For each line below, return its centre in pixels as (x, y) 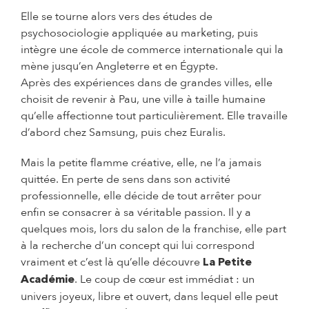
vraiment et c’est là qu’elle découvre (112, 262)
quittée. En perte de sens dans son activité (126, 179)
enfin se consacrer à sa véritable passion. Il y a (136, 212)
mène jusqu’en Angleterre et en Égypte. (119, 66)
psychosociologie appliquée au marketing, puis (139, 33)
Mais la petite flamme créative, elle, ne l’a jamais (141, 162)
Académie (48, 280)
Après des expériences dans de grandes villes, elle (147, 82)
